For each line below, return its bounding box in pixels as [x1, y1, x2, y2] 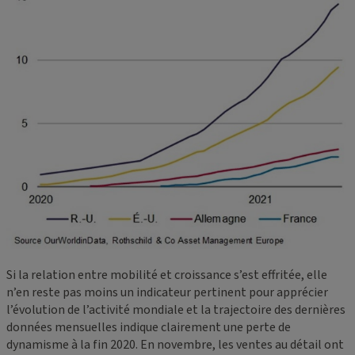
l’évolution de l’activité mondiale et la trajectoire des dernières [6, 300, 345, 319]
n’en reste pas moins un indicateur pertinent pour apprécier [6, 283, 328, 301]
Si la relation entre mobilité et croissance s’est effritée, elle [6, 265, 327, 284]
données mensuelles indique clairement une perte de [6, 318, 291, 336]
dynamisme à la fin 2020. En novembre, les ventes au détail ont [6, 335, 344, 353]
